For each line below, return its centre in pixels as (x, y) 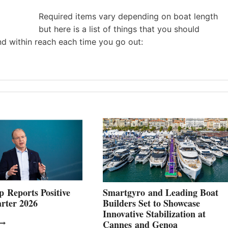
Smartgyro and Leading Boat (161, 192)
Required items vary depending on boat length (128, 16)
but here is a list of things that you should (119, 29)
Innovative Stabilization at (154, 213)
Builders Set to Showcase (151, 203)
